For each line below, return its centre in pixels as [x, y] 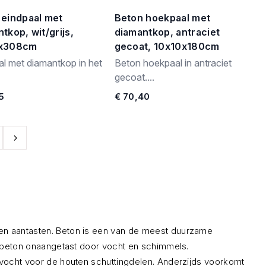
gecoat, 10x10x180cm [167, 46]
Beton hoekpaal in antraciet [173, 63]
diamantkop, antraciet [167, 32]
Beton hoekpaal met [162, 18]
